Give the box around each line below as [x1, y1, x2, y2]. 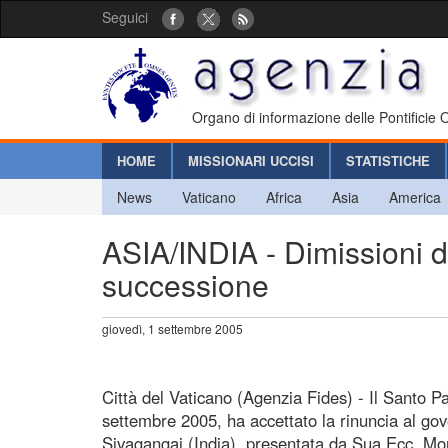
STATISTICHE [346, 150, 430, 170]
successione [102, 262, 269, 306]
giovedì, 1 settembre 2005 [102, 319, 243, 337]
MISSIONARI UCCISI [188, 150, 314, 170]
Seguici [102, 7, 148, 27]
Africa [266, 186, 302, 207]
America [389, 186, 441, 207]
